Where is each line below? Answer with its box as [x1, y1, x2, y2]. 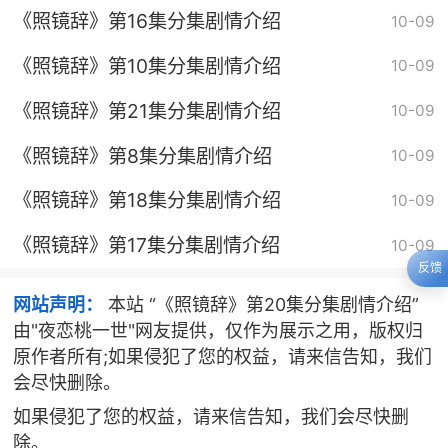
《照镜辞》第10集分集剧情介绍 [12, 53, 281, 78]
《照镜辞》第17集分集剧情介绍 [12, 233, 280, 258]
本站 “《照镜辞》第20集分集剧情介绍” [102, 293, 419, 315]
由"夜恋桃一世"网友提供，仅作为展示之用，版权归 [12, 319, 423, 341]
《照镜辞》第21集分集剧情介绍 [12, 98, 281, 123]
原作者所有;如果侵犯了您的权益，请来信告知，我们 [12, 345, 432, 367]
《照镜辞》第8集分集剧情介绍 [12, 143, 272, 168]
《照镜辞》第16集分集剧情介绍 [12, 9, 281, 34]
